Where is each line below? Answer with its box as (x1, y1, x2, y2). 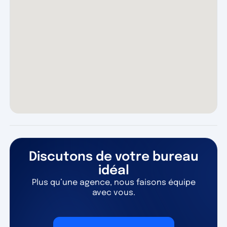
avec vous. (92, 188, 135, 197)
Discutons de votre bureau (28, 150, 199, 164)
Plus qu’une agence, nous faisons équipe (31, 178, 196, 187)
